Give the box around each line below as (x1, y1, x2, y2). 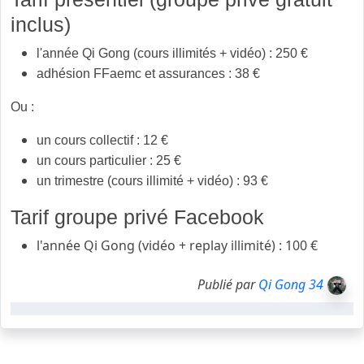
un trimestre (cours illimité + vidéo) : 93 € (37, 174, 268, 188)
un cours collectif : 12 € (37, 133, 168, 147)
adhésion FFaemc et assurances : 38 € (37, 67, 260, 80)
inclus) (11, 13, 71, 36)
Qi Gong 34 (258, 275, 323, 293)
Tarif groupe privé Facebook (11, 206, 270, 228)
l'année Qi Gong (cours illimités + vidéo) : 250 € (37, 46, 308, 60)
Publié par (197, 275, 258, 293)
